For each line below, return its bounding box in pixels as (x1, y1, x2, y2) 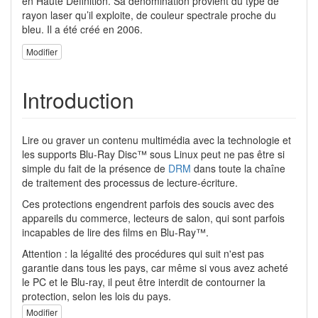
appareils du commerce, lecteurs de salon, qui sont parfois (22, 211, 285, 226)
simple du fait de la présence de (22, 161, 168, 176)
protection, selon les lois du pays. (22, 289, 171, 304)
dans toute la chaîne (191, 161, 285, 176)
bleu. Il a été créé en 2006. (22, 22, 143, 36)
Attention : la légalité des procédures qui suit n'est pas (22, 246, 264, 261)
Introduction (22, 84, 134, 116)
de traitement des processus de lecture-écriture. (22, 175, 238, 190)
